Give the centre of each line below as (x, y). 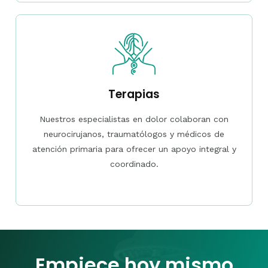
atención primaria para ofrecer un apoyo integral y (134, 149)
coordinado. (134, 164)
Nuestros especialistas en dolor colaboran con (134, 119)
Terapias (134, 94)
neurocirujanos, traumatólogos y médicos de (134, 134)
